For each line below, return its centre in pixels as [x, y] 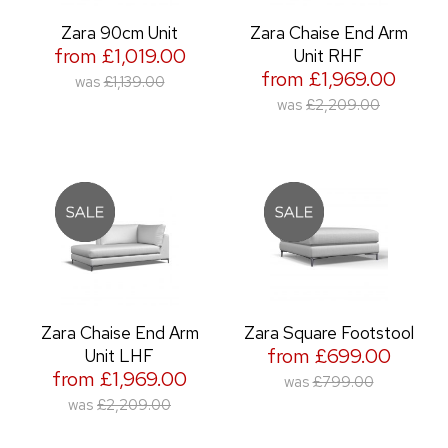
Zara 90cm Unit [119, 33]
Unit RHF [328, 56]
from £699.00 [328, 356]
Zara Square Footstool [328, 333]
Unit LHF [119, 356]
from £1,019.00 [119, 56]
